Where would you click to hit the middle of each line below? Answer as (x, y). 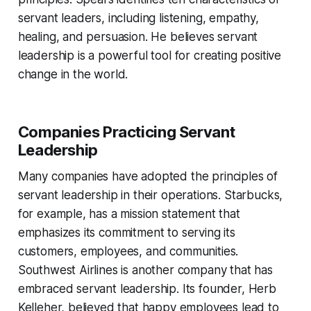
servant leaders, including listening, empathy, (138, 18)
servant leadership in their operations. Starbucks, (150, 195)
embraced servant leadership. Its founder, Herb (147, 289)
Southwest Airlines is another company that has (145, 270)
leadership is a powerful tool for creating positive (150, 56)
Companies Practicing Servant (126, 132)
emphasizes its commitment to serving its (126, 233)
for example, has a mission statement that (129, 214)
